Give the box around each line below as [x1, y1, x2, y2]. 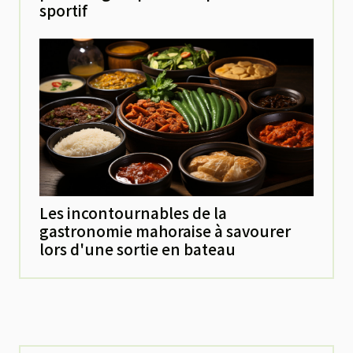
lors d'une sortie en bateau [39, 237, 236, 260]
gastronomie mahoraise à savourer [39, 219, 291, 242]
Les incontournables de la [39, 201, 227, 224]
